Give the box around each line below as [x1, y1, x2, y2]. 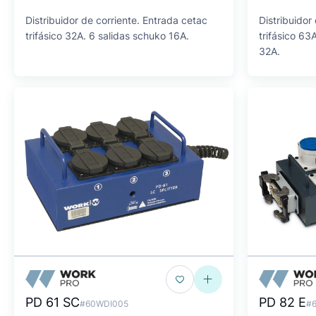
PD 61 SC [25, 295, 80, 310]
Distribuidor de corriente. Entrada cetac [25, 14, 207, 26]
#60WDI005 [80, 298, 128, 309]
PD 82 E [259, 295, 306, 310]
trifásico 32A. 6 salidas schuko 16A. [25, 30, 189, 42]
